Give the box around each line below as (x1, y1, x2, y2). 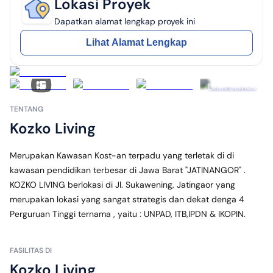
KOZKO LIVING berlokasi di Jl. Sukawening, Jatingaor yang (10, 179, 235, 190)
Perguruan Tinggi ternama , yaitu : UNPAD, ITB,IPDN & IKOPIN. (10, 208, 246, 219)
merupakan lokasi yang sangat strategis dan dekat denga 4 (10, 194, 244, 205)
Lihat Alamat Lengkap (86, 37, 187, 48)
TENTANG (10, 104, 43, 114)
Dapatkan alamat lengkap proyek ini (54, 15, 195, 27)
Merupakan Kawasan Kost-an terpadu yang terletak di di (10, 150, 234, 161)
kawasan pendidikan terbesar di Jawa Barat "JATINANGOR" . (10, 165, 246, 175)
